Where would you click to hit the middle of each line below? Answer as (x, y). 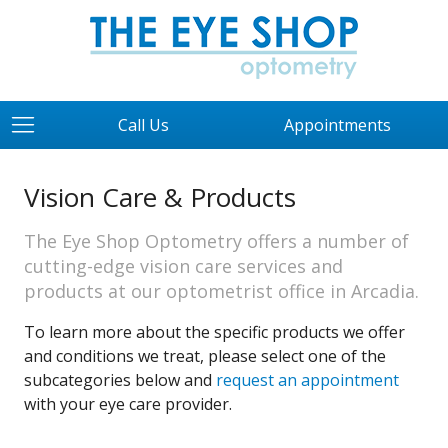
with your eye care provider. (128, 404)
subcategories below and (120, 380)
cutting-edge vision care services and (183, 266)
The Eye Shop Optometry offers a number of (216, 241)
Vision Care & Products (160, 197)
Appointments (337, 125)
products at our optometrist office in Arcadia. (221, 291)
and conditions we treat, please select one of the (205, 356)
